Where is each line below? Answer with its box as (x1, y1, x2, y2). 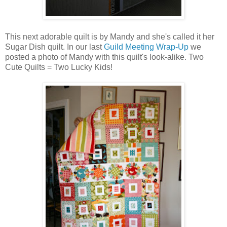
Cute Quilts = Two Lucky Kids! (5, 62, 112, 71)
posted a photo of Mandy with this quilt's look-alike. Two (5, 52, 204, 61)
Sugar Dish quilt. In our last (5, 42, 104, 51)
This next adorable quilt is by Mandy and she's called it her (5, 32, 214, 41)
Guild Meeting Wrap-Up (104, 42, 188, 51)
